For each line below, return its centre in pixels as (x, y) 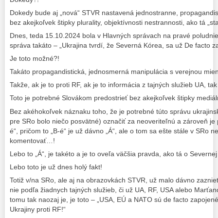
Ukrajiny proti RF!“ (38, 209)
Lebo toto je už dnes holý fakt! (56, 167)
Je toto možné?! (35, 59)
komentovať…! (32, 140)
